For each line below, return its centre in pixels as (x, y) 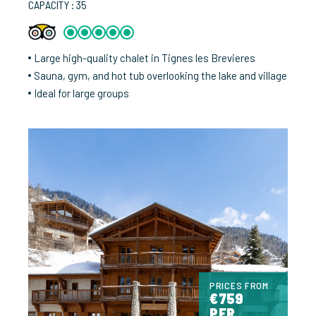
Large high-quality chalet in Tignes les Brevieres (145, 57)
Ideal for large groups (81, 93)
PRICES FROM (239, 286)
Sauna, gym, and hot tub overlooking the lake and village (160, 75)
